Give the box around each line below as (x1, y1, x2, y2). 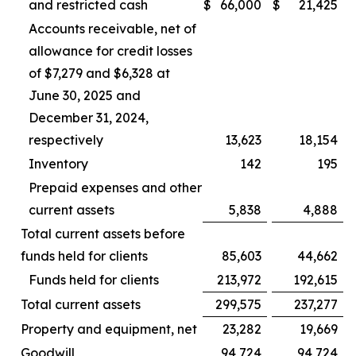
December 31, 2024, (29, 110, 149, 126)
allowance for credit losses (29, 43, 192, 59)
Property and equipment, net (21, 321, 197, 337)
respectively (29, 132, 103, 148)
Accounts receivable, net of (29, 21, 196, 37)
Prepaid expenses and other (29, 180, 202, 195)
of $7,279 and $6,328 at (29, 65, 170, 81)
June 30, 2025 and (29, 87, 141, 103)
